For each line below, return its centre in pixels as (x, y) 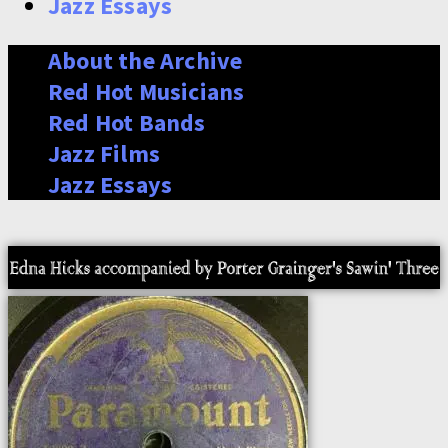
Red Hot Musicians (146, 91)
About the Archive (145, 60)
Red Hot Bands (127, 122)
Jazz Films (104, 153)
